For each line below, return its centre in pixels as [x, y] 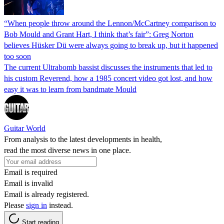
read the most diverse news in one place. [67, 150]
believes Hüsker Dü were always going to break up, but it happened [111, 45]
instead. [60, 205]
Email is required [31, 172]
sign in [36, 205]
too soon [17, 56]
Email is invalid [28, 183]
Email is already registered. [46, 194]
